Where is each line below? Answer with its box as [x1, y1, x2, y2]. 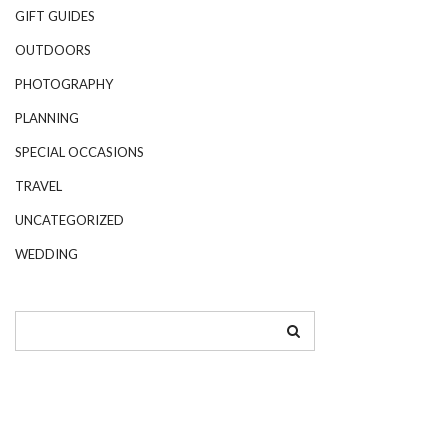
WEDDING [15, 246, 78, 263]
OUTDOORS [15, 42, 91, 59]
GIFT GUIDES [15, 8, 95, 25]
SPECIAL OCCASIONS [15, 144, 144, 161]
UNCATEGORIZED [15, 212, 124, 229]
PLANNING [15, 110, 79, 127]
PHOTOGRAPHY [15, 76, 113, 93]
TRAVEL [15, 178, 62, 195]
